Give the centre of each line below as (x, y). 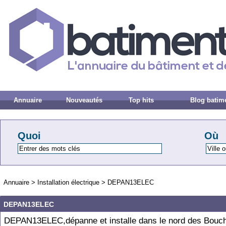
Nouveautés (84, 100)
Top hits (142, 100)
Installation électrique (68, 182)
